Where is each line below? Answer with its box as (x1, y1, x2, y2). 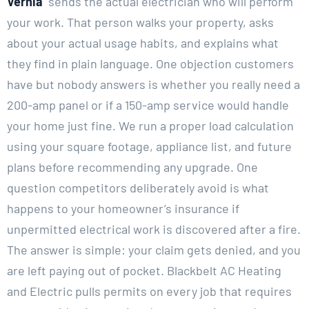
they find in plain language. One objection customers (7, 55, 294, 71)
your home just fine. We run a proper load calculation (7, 117, 294, 133)
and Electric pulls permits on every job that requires (7, 283, 292, 299)
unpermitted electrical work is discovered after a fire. (7, 221, 301, 237)
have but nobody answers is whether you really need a (7, 76, 300, 92)
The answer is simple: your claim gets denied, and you (7, 241, 301, 257)
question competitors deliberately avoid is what (7, 179, 269, 195)
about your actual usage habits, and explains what (7, 34, 279, 50)
